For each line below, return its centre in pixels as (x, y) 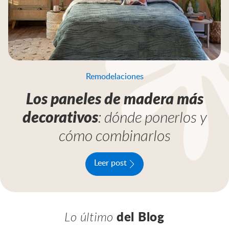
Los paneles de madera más (114, 98)
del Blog (140, 217)
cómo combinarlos (114, 135)
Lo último (90, 216)
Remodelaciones (114, 76)
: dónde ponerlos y (152, 116)
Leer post (110, 163)
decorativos (60, 116)
